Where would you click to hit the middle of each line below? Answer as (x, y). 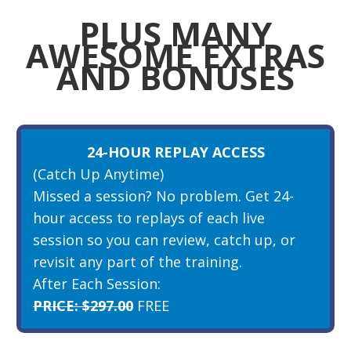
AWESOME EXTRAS (175, 55)
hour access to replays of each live (149, 217)
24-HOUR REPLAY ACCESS (175, 152)
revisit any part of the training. (138, 261)
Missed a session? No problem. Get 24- (163, 195)
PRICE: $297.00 (83, 305)
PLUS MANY (175, 33)
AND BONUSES (175, 77)
